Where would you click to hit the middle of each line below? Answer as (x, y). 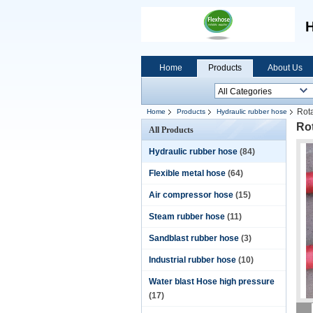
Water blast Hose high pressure (212, 282)
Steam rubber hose (187, 217)
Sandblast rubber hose (194, 238)
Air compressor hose (191, 195)
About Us (285, 68)
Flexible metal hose (187, 173)
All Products (171, 130)
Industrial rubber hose (192, 260)
